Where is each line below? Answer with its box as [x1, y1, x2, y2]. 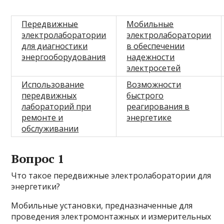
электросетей [126, 62, 181, 74]
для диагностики [21, 40, 88, 52]
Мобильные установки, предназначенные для [11, 200, 193, 211]
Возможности [126, 79, 181, 90]
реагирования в [126, 101, 190, 112]
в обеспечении [126, 40, 185, 52]
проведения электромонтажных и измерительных [11, 211, 211, 222]
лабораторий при [21, 101, 91, 112]
